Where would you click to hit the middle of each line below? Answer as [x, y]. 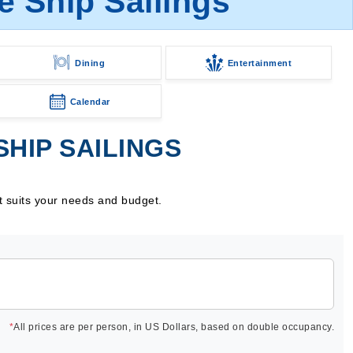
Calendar [90, 101]
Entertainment [260, 63]
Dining [90, 63]
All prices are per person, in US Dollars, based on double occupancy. [174, 327]
